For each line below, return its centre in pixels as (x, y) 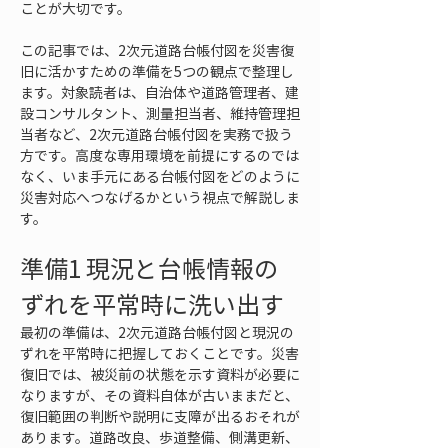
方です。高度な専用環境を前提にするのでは (159, 155)
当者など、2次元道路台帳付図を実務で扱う (156, 134)
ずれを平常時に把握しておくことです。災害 (159, 353)
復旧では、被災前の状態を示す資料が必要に (160, 374)
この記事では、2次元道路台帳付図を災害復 (157, 50)
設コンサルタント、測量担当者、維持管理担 (160, 113)
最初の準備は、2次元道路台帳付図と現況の (157, 332)
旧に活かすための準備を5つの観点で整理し (157, 71)
